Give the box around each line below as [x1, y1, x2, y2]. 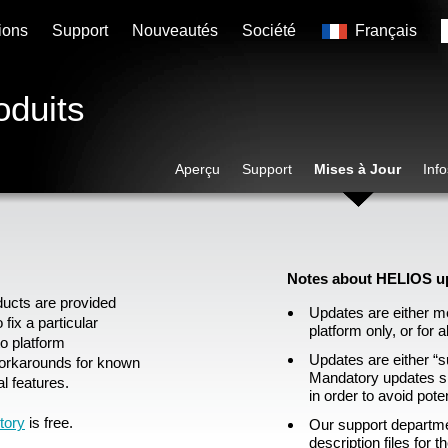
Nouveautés [132, 22, 218, 39]
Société [242, 22, 296, 39]
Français [355, 22, 417, 39]
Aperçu [175, 161, 220, 177]
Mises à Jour [314, 161, 401, 177]
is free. [25, 414, 73, 431]
